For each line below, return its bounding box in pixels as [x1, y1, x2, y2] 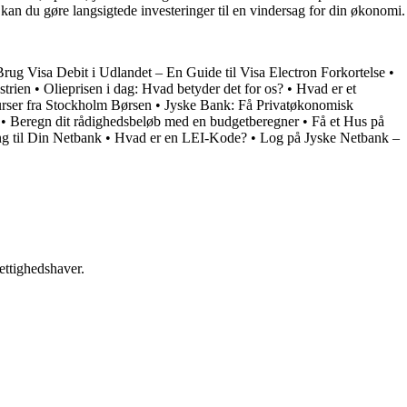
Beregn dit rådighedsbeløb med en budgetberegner [10, 114, 299, 130]
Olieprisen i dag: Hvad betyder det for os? [44, 81, 283, 97]
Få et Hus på [312, 114, 384, 130]
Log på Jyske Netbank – [260, 130, 400, 146]
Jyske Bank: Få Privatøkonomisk [164, 97, 353, 114]
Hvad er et [296, 81, 356, 97]
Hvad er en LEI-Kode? [114, 130, 247, 146]
